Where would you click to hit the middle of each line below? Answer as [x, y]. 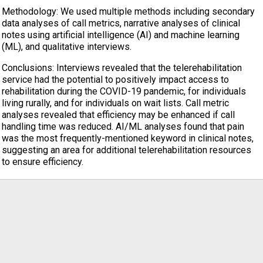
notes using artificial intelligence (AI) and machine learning [121, 35]
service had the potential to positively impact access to [115, 80]
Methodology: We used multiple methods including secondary [128, 11]
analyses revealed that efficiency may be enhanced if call [118, 115]
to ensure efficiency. [43, 162]
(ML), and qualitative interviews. [67, 47]
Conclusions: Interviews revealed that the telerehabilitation [122, 68]
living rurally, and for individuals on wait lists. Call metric [115, 103]
